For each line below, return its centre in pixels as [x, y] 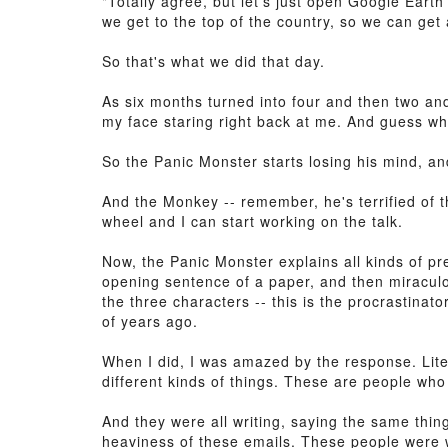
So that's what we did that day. [213, 61]
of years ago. [150, 321]
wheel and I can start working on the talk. [252, 221]
